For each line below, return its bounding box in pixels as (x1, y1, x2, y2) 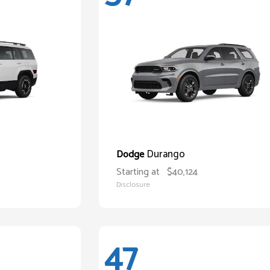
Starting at (116, 164, 160, 180)
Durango (146, 146, 186, 163)
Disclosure (116, 179, 151, 190)
